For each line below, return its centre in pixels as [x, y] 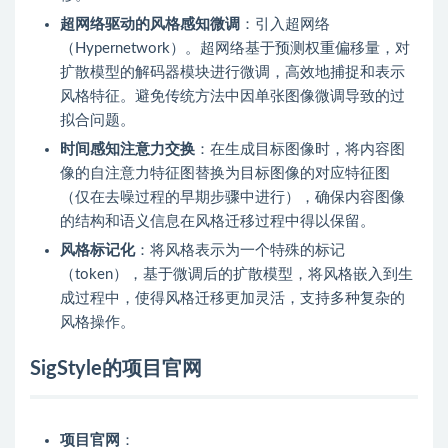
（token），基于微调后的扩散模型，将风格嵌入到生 [236, 275]
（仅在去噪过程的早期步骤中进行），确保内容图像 [232, 198]
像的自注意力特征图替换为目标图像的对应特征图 [225, 174]
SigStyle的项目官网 [116, 369]
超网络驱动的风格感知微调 [150, 25]
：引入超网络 [285, 25]
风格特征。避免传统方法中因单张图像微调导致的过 [232, 97]
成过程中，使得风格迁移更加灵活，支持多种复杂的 [232, 299]
